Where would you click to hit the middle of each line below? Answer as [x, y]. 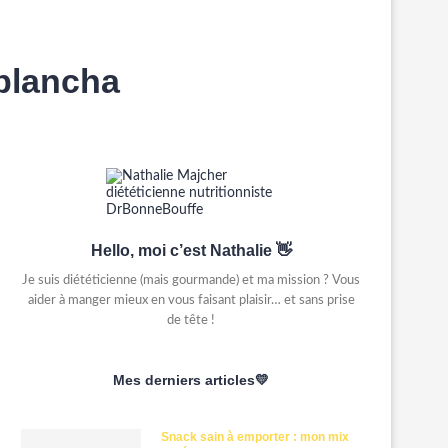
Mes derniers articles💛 [191, 380]
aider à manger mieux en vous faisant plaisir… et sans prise [191, 300]
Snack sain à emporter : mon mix [255, 437]
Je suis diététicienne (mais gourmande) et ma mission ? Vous [191, 280]
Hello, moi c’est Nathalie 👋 [191, 250]
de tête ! [191, 320]
